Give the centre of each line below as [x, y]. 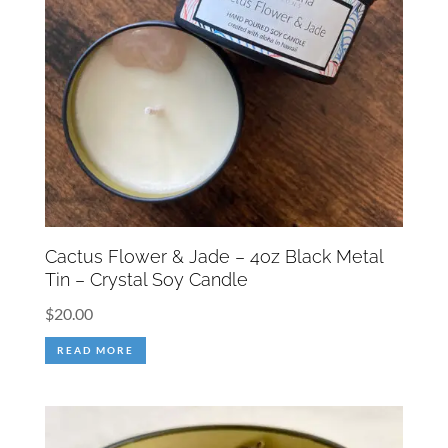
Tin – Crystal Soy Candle [146, 280]
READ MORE [95, 350]
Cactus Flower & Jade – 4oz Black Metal [213, 257]
